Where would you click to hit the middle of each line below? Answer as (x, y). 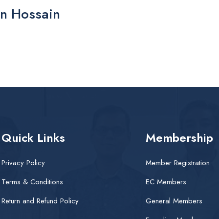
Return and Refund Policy (40, 201)
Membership (179, 138)
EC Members (166, 182)
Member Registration (177, 163)
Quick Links (33, 138)
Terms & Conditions (32, 182)
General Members (174, 201)
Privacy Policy (23, 163)
